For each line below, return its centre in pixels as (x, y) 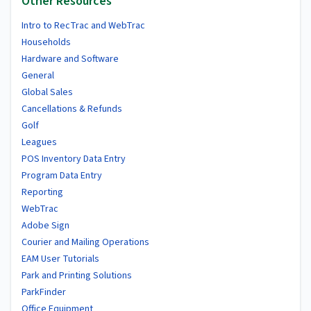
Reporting (42, 192)
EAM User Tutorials (60, 259)
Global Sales (47, 92)
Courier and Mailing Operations (85, 242)
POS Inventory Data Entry (74, 159)
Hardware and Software (70, 59)
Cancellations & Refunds (72, 109)
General (38, 75)
